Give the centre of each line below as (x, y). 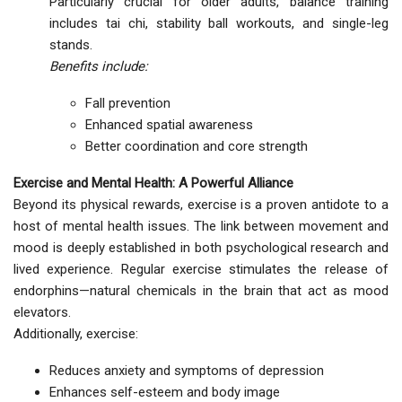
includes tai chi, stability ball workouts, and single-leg (219, 24)
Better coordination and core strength (197, 147)
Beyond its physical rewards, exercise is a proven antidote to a (201, 205)
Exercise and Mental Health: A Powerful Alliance (153, 184)
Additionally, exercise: (76, 334)
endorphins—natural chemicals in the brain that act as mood (201, 291)
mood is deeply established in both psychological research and (201, 248)
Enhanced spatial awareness (169, 125)
